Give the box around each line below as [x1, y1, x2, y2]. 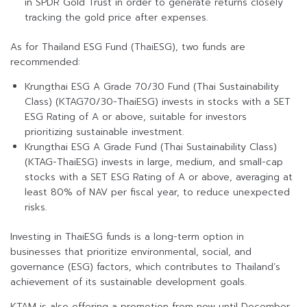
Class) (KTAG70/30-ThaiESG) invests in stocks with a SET [25, 95, 291, 110]
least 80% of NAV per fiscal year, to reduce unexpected [25, 185, 290, 200]
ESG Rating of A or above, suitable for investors [25, 110, 247, 125]
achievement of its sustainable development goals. [10, 275, 247, 290]
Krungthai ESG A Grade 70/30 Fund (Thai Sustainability [25, 79, 279, 95]
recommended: [10, 55, 80, 70]
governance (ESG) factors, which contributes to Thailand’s [10, 260, 280, 275]
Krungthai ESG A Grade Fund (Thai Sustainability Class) [25, 140, 277, 155]
